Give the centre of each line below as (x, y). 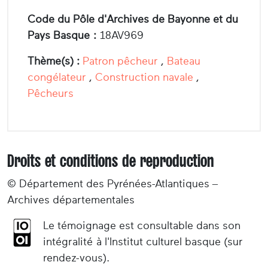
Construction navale (144, 77)
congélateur (57, 77)
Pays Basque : (62, 35)
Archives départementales (71, 200)
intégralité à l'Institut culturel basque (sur (143, 241)
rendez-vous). (78, 258)
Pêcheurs (51, 93)
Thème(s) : (54, 61)
